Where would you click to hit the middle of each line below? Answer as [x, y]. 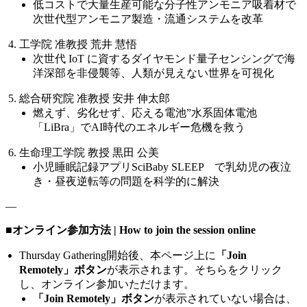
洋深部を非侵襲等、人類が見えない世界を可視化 [153, 73]
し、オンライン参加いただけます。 [107, 284]
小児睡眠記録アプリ [82, 167]
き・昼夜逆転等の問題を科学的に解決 [126, 181]
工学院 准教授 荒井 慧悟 [78, 44]
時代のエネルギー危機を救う [174, 127]
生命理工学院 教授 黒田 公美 [89, 152]
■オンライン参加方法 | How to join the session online [131, 230]
